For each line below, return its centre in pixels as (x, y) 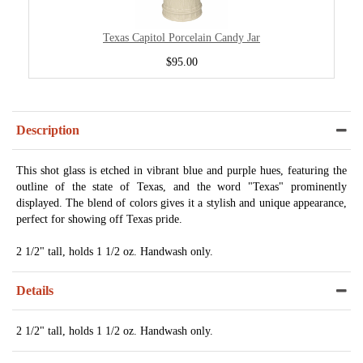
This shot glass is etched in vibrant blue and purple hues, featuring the (181, 171)
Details (35, 291)
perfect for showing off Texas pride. (99, 219)
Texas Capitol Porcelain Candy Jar (181, 38)
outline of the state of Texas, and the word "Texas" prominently (181, 187)
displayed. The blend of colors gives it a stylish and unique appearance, (181, 203)
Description (48, 130)
